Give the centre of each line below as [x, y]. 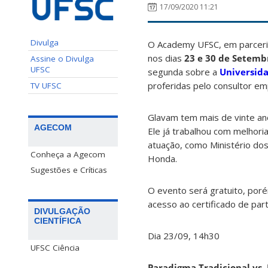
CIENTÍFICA [58, 220]
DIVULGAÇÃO [62, 211]
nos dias [166, 58]
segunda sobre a [184, 72]
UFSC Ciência [55, 247]
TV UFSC [46, 85]
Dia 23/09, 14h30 [184, 236]
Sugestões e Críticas [69, 170]
